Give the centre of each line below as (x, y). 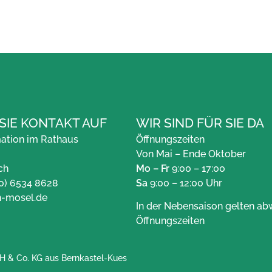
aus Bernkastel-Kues (85, 258)
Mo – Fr (153, 168)
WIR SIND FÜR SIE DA (200, 123)
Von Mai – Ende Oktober (191, 154)
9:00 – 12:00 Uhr (185, 183)
